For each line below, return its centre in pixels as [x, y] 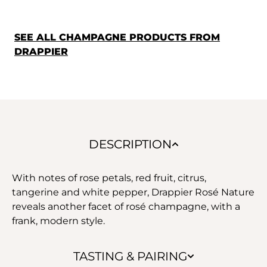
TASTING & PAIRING [130, 256]
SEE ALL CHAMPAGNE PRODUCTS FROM [117, 37]
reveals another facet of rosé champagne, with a [126, 206]
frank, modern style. [58, 221]
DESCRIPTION [130, 144]
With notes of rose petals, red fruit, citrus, [109, 178]
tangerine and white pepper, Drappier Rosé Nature [133, 192]
